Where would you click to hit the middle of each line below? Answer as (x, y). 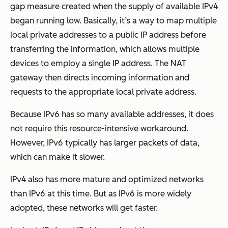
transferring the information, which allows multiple (105, 49)
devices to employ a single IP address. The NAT (98, 63)
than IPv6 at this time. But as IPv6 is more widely (101, 193)
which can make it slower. (58, 157)
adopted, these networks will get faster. (84, 208)
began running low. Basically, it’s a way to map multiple (113, 20)
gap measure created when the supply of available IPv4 (114, 6)
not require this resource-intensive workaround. (99, 128)
